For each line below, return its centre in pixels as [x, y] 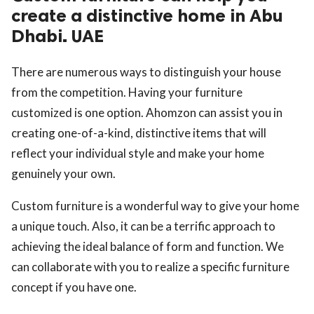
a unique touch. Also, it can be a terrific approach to [143, 226]
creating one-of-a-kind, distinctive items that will [139, 133]
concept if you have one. [74, 287]
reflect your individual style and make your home [138, 153]
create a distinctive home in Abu [147, 16]
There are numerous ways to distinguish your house [146, 72]
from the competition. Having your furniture [127, 93]
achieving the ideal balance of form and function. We [148, 247]
